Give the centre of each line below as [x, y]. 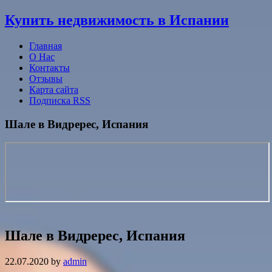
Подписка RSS [60, 100]
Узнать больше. [148, 8]
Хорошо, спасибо [217, 8]
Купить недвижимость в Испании [117, 20]
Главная [46, 46]
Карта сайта [54, 89]
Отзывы [46, 78]
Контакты [49, 67]
